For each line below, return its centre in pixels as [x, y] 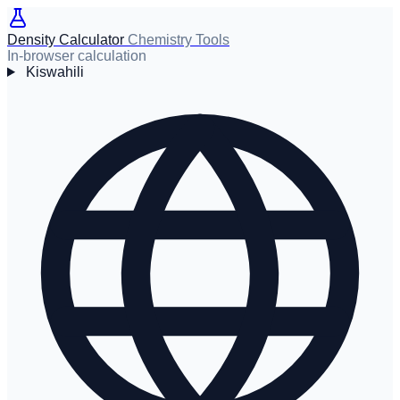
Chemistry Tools [179, 40]
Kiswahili [54, 72]
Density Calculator [66, 40]
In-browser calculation [77, 56]
